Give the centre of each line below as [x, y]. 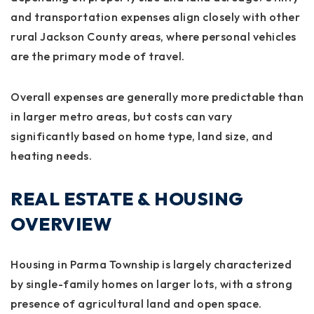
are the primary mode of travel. [98, 56]
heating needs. [51, 155]
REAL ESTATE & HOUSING [127, 198]
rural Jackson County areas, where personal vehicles [153, 36]
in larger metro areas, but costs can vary [122, 116]
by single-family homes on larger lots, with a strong [151, 284]
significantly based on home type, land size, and [142, 136]
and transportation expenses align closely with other [155, 16]
